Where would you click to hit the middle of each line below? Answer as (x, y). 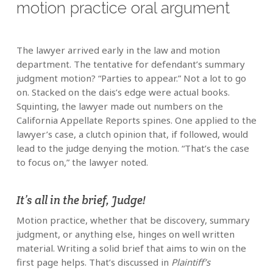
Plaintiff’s (190, 262)
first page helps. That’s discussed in (94, 262)
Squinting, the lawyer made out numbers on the (119, 106)
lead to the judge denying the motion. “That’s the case (133, 148)
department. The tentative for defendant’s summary (130, 64)
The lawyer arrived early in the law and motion (118, 50)
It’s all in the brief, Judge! (81, 200)
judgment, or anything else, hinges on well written (125, 234)
